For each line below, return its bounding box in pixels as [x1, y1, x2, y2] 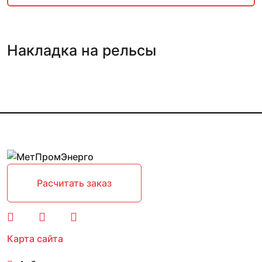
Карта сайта [7, 233, 63, 245]
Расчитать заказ [37, 177, 112, 189]
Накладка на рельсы [7, 42, 156, 60]
